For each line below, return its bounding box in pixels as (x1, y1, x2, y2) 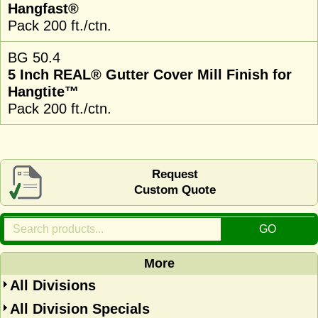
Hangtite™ (8, 84, 79, 99)
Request (151, 168, 198, 181)
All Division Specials (10, 301, 150, 317)
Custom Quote (133, 183, 216, 197)
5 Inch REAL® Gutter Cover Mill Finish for (8, 67, 292, 82)
